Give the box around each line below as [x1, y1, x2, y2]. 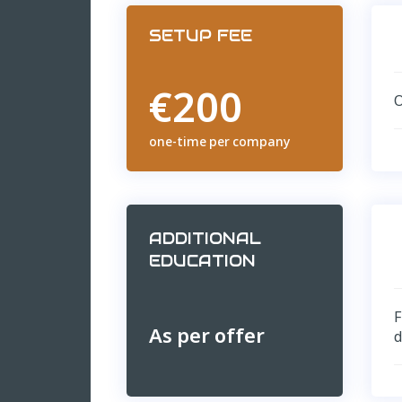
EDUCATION [148, 250, 256, 272]
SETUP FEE [148, 25, 252, 47]
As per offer [148, 321, 265, 349]
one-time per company [148, 133, 290, 151]
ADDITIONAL [148, 228, 261, 249]
